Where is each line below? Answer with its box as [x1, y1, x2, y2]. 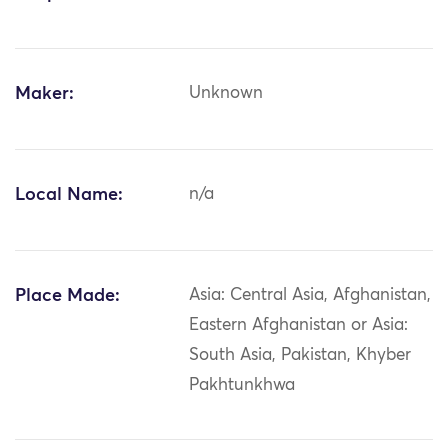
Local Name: [15, 186, 123, 205]
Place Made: [15, 287, 120, 306]
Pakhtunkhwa [189, 377, 296, 395]
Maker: [15, 85, 74, 104]
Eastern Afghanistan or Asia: [189, 317, 409, 335]
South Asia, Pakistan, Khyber [189, 347, 412, 365]
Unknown [189, 85, 264, 103]
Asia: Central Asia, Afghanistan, [189, 287, 432, 305]
